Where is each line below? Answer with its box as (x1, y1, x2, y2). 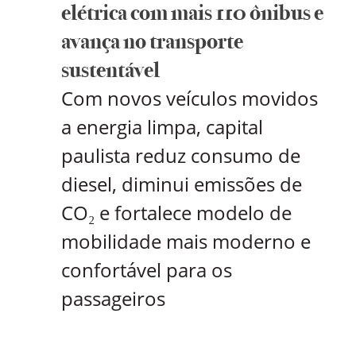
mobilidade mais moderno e (61, 228, 311, 255)
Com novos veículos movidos (61, 85, 318, 112)
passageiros (61, 285, 165, 312)
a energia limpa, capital (61, 114, 263, 141)
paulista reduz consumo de (61, 142, 300, 169)
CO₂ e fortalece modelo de (61, 199, 292, 226)
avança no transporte (61, 28, 243, 56)
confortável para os (61, 257, 232, 284)
